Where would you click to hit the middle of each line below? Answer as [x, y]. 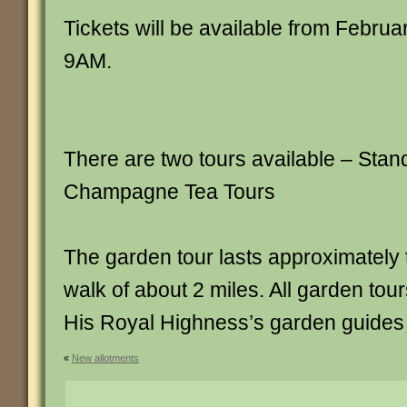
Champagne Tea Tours [169, 192]
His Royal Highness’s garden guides [234, 323]
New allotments [105, 358]
